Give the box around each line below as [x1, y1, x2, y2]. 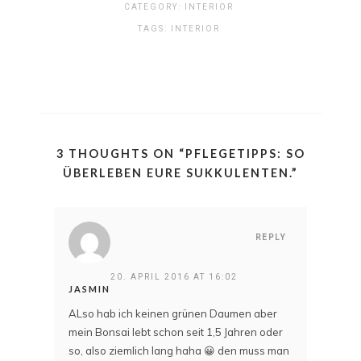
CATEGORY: [123, 2, 185, 11]
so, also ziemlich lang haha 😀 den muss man [68, 343, 289, 357]
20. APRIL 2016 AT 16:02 [110, 272, 238, 281]
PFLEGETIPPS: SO [185, 146, 305, 160]
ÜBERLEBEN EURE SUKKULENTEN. [63, 165, 292, 180]
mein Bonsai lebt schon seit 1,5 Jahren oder [68, 325, 283, 338]
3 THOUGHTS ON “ [56, 146, 185, 160]
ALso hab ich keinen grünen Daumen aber [68, 306, 277, 320]
